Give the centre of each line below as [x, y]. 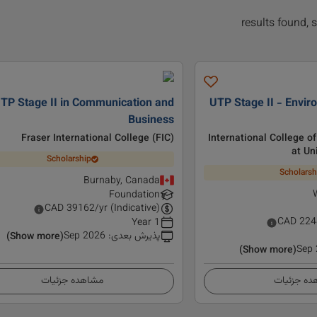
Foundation [134, 196]
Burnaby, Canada [121, 181]
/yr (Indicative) [127, 209]
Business [151, 121]
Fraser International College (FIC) [97, 139]
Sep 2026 [84, 237]
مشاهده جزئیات [72, 281]
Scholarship [69, 159]
